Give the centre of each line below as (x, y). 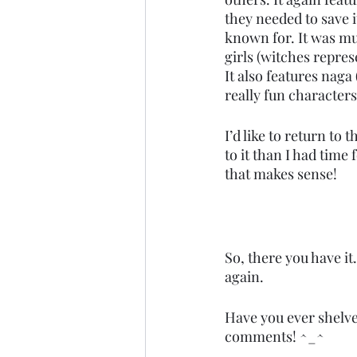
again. (246, 276)
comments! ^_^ (276, 336)
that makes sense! (282, 173)
